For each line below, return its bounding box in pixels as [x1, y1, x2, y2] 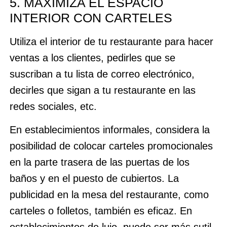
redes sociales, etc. [9, 100, 97, 112]
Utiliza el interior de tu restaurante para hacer [9, 35, 213, 47]
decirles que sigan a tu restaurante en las [9, 84, 196, 96]
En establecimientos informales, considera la [9, 124, 210, 136]
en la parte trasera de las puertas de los [9, 157, 190, 168]
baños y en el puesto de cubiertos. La [9, 173, 179, 184]
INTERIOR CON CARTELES [9, 10, 172, 25]
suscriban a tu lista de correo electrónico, [9, 68, 195, 80]
